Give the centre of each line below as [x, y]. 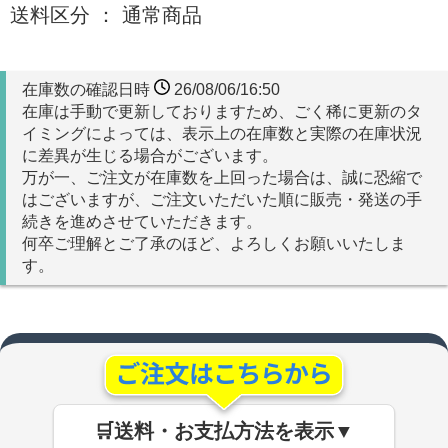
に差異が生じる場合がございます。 [150, 156]
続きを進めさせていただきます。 [142, 222]
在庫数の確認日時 [88, 90]
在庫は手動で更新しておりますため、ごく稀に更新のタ [222, 112]
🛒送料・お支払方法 [184, 431]
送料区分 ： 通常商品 [106, 15]
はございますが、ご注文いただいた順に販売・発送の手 [222, 200]
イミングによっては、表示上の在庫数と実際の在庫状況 [222, 134]
